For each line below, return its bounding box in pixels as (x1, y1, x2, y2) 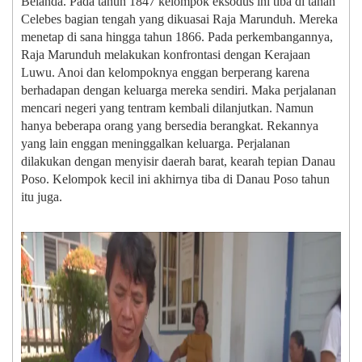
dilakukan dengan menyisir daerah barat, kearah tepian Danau (21, 154, 335, 169)
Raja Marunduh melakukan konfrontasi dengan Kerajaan (21, 48, 310, 62)
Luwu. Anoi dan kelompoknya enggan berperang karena (21, 65, 309, 80)
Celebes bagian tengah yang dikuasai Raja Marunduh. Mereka (21, 12, 338, 27)
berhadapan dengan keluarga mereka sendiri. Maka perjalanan (21, 83, 336, 98)
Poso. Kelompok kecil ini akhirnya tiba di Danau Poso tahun (21, 172, 330, 187)
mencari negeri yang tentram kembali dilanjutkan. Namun (21, 101, 314, 116)
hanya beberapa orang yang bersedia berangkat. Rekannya (21, 119, 318, 133)
